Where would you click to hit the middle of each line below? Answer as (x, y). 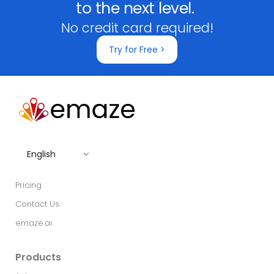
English (41, 154)
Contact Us (37, 204)
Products (38, 257)
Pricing (28, 185)
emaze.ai (34, 223)
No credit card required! (137, 28)
